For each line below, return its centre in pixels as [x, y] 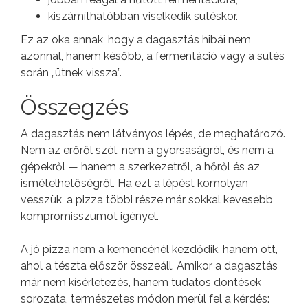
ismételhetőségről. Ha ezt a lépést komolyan [134, 183]
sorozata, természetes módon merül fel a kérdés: [145, 298]
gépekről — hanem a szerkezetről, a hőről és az [140, 166]
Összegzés [75, 107]
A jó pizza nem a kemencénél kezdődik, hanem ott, [149, 249]
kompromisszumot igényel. [90, 216]
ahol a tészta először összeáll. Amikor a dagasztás [149, 265]
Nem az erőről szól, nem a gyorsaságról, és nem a [147, 150]
